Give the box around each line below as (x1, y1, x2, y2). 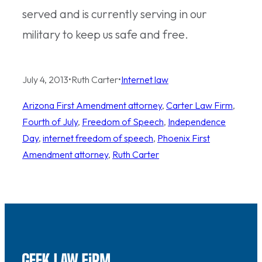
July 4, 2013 (22, 73, 68, 85)
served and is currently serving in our (22, 6, 207, 21)
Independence (168, 115, 226, 127)
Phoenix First (157, 132, 210, 144)
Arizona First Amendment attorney (22, 99, 162, 111)
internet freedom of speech (43, 132, 153, 144)
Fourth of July (22, 115, 78, 127)
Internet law (121, 73, 168, 85)
